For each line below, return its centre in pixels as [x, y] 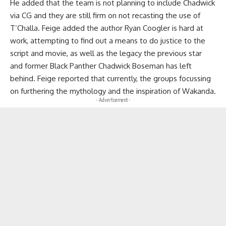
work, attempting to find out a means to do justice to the [108, 40]
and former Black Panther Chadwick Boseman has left [101, 66]
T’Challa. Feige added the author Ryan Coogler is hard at [107, 28]
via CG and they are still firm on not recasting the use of [105, 15]
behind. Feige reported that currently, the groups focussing [110, 78]
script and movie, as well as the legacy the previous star [106, 53]
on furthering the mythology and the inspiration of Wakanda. [113, 91]
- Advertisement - [113, 100]
